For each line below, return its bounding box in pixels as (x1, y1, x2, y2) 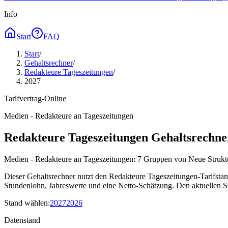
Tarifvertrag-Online (4, 94, 66, 103)
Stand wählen (4, 198, 48, 207)
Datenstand (4, 215, 40, 224)
